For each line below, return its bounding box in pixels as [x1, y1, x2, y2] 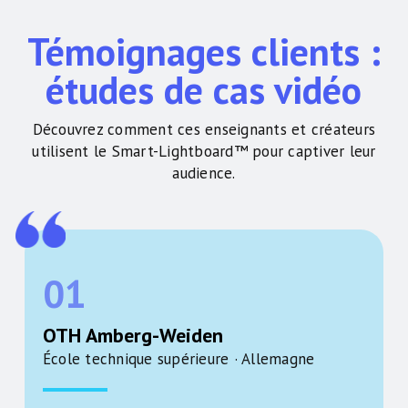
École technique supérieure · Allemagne [42, 349, 315, 370]
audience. [172, 163, 236, 184]
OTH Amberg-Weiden [42, 322, 223, 349]
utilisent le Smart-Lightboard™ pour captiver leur [32, 141, 376, 162]
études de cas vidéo [46, 65, 362, 116]
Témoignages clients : [26, 26, 381, 77]
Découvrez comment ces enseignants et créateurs [32, 119, 376, 140]
